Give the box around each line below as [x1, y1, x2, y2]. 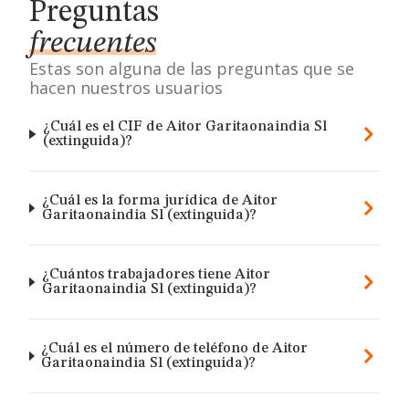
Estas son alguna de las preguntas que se [29, 58, 354, 79]
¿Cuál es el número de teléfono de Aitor [41, 341, 309, 356]
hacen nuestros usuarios [29, 77, 223, 99]
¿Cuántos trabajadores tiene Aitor [41, 267, 270, 282]
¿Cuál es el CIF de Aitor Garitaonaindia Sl [43, 120, 328, 134]
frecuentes [29, 28, 156, 59]
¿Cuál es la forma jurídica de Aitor [41, 194, 278, 208]
